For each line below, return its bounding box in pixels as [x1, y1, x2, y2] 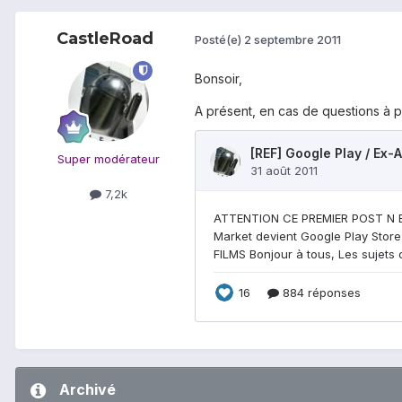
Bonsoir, [195, 70, 242, 86]
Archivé [59, 380, 116, 398]
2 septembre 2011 [244, 32, 341, 48]
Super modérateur [57, 151, 160, 166]
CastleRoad [57, 28, 153, 48]
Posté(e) [195, 32, 244, 48]
